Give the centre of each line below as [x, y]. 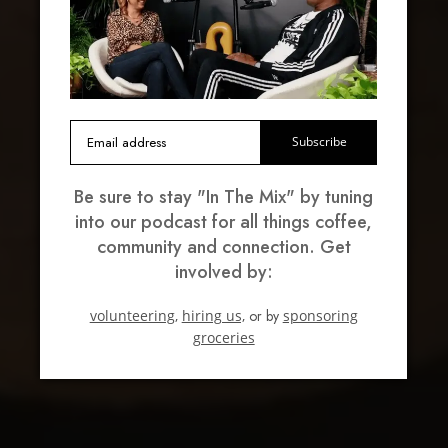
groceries [223, 337]
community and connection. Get [223, 246]
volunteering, [133, 315]
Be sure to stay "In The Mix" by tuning [224, 196]
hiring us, [213, 315]
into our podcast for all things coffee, [224, 221]
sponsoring [320, 315]
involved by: [223, 271]
